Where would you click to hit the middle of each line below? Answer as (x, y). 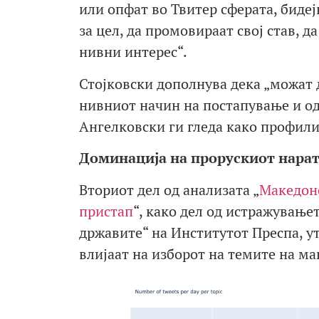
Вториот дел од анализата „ (169, 189)
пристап (106, 211)
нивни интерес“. (133, 52)
